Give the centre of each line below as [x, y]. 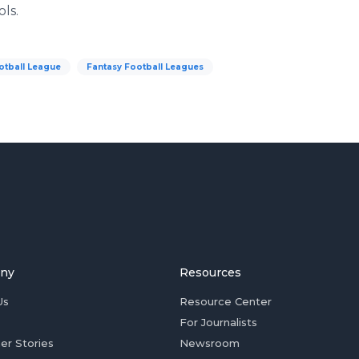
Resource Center [226, 301]
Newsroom [210, 343]
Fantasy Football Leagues [145, 67]
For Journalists [218, 322]
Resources [210, 272]
